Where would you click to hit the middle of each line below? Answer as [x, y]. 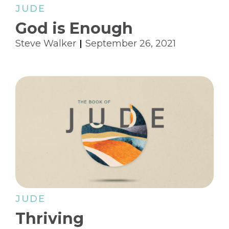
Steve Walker [46, 44]
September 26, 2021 [131, 44]
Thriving [50, 218]
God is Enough [74, 29]
